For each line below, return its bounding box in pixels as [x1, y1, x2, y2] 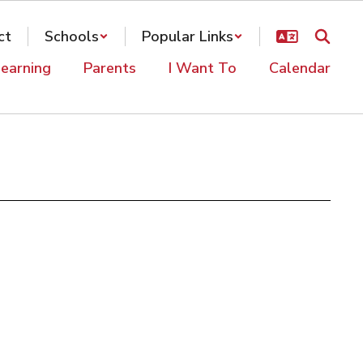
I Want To [169, 58, 237, 78]
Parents [83, 58, 136, 78]
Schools [45, 27, 99, 46]
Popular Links [142, 27, 233, 46]
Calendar [269, 58, 331, 78]
